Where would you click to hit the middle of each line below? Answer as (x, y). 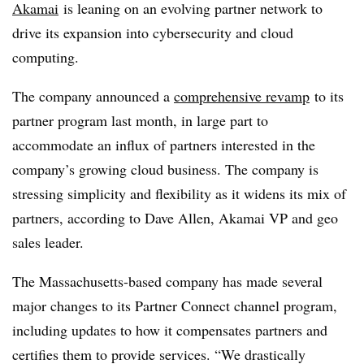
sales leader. (48, 242)
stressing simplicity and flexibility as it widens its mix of (179, 193)
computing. (45, 57)
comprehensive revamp (242, 96)
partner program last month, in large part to (140, 120)
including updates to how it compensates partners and (170, 330)
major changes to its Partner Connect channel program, (175, 305)
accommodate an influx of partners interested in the (164, 145)
